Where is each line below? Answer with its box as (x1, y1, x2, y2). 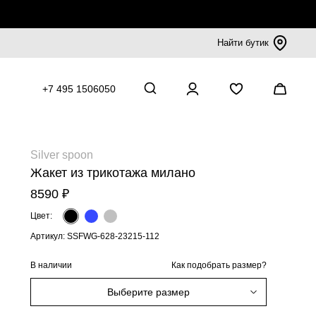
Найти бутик (217, 37, 269, 48)
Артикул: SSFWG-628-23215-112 (30, 231, 159, 241)
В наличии (30, 260, 72, 270)
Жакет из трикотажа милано (30, 166, 195, 180)
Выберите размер (107, 286, 190, 298)
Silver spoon (30, 149, 93, 161)
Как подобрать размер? (171, 260, 267, 270)
